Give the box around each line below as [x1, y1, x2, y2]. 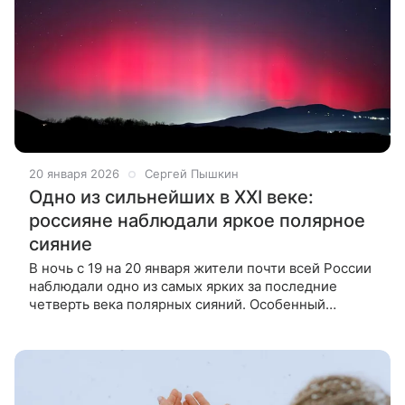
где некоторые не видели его [29, 332, 224, 350]
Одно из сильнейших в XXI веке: [29, 186, 314, 209]
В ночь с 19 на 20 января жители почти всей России [29, 259, 372, 278]
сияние [29, 233, 92, 256]
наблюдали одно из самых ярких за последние [29, 278, 337, 296]
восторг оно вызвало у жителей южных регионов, [29, 314, 360, 332]
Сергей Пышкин [145, 166, 239, 182]
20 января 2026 [29, 166, 119, 182]
